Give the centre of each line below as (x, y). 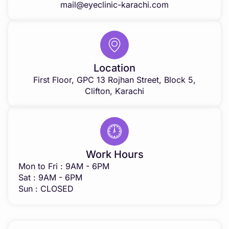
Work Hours (114, 154)
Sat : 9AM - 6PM (50, 177)
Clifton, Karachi (114, 91)
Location (114, 68)
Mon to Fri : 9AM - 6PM (64, 166)
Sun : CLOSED (46, 188)
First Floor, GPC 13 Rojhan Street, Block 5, (114, 79)
